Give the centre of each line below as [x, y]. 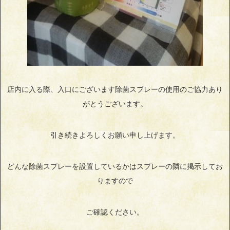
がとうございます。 [115, 104]
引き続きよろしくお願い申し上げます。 [115, 135]
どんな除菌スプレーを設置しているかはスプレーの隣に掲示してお [115, 166]
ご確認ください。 [115, 212]
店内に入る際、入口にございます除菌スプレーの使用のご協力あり [115, 89]
